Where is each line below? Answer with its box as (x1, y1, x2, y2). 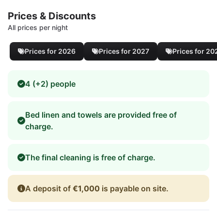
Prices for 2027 (99, 46, 149, 55)
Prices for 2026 (25, 46, 76, 55)
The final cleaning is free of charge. (25, 152, 155, 162)
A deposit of (25, 183, 73, 193)
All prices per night (8, 23, 68, 31)
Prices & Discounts (8, 10, 96, 22)
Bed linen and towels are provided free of (25, 109, 177, 120)
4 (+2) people (25, 78, 76, 89)
